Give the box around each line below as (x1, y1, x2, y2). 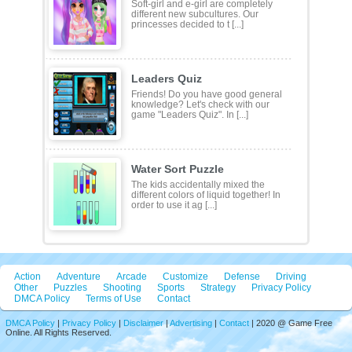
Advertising (170, 317, 212, 328)
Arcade (116, 270, 147, 282)
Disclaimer (123, 317, 163, 328)
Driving (276, 270, 306, 282)
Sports (157, 281, 185, 293)
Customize (163, 270, 208, 282)
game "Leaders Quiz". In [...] (236, 108, 248, 120)
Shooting (103, 281, 141, 293)
